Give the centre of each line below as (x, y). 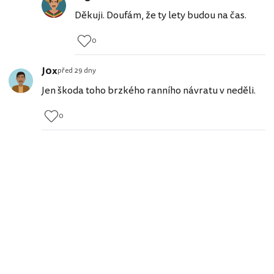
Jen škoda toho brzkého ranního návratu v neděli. (149, 90)
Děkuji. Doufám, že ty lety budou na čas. (161, 15)
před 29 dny (77, 70)
